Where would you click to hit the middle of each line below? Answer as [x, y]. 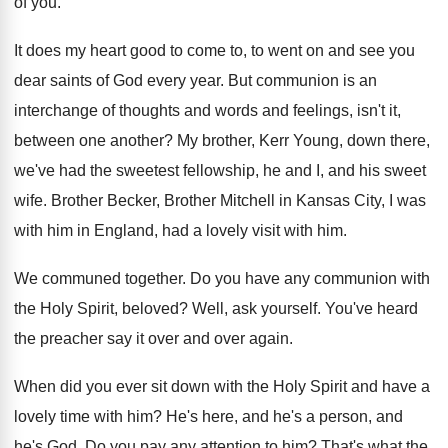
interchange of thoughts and [112, 110]
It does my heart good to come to [128, 50]
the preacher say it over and [112, 338]
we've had [50, 170]
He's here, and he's [234, 416]
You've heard [371, 308]
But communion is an [302, 80]
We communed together [98, 278]
